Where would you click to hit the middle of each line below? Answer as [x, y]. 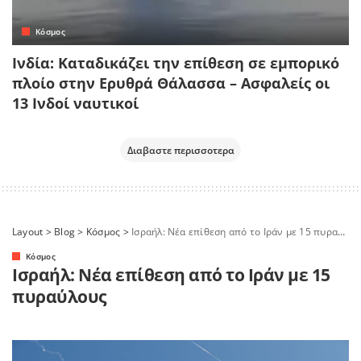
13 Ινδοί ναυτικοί [75, 104]
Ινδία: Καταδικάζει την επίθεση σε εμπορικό [176, 63]
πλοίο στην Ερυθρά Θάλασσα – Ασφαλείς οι [171, 83]
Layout [28, 232]
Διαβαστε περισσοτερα [180, 150]
